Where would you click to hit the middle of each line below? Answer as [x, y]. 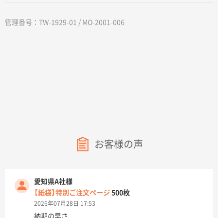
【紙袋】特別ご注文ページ [72, 193]
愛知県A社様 [53, 182]
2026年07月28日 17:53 [65, 204]
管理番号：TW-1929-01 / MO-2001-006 [65, 23]
